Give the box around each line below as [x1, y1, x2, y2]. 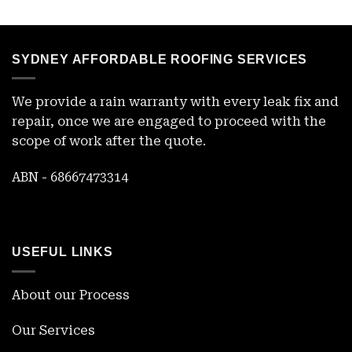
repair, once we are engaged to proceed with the [12, 114, 326, 130]
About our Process [12, 287, 130, 302]
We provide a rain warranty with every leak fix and [12, 94, 339, 110]
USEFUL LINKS [12, 245, 113, 259]
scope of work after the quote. [12, 134, 206, 149]
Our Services [12, 323, 95, 339]
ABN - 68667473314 [12, 170, 128, 185]
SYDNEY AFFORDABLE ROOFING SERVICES [12, 52, 308, 66]
